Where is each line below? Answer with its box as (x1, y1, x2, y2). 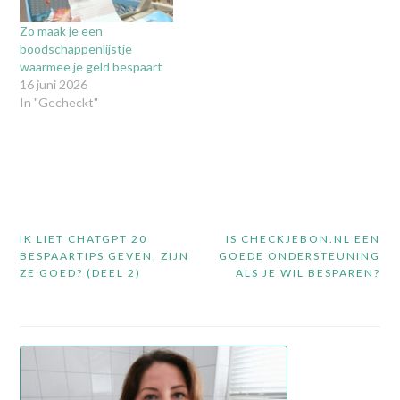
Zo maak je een (19, 23, 103, 39)
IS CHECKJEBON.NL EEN (226, 232, 381, 246)
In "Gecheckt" (19, 95, 98, 111)
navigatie (18, 237, 112, 260)
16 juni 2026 (19, 77, 87, 93)
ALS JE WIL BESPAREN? (236, 266, 381, 280)
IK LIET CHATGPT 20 (19, 232, 147, 246)
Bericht (18, 206, 93, 229)
